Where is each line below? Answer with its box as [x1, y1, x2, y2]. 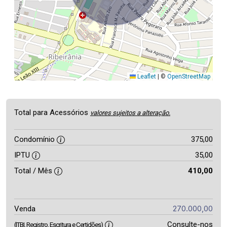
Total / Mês [14, 166, 54, 175]
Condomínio [14, 135, 57, 144]
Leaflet [136, 73, 156, 80]
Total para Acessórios [14, 108, 90, 117]
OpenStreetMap [167, 73, 210, 80]
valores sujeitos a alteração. [90, 109, 170, 117]
